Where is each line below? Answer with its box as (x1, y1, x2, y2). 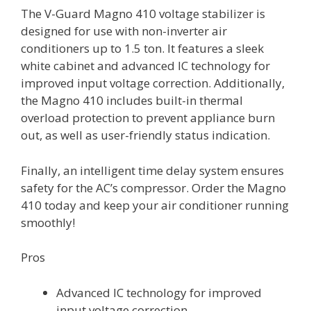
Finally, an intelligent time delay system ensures (21, 162, 284, 178)
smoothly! (21, 214, 75, 230)
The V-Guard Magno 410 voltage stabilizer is (21, 6, 265, 22)
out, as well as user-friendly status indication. (21, 127, 270, 144)
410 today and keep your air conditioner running (21, 196, 289, 213)
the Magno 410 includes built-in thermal (21, 92, 243, 109)
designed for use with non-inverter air (21, 23, 227, 40)
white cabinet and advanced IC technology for (21, 58, 270, 74)
